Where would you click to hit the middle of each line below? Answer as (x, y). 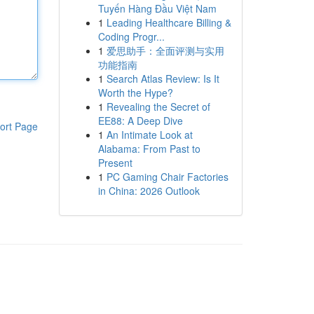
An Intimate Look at (149, 135)
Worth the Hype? (135, 93)
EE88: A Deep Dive (140, 121)
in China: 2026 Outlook (149, 191)
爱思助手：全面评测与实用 (165, 50)
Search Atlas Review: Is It (163, 78)
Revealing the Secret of (158, 107)
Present (115, 163)
